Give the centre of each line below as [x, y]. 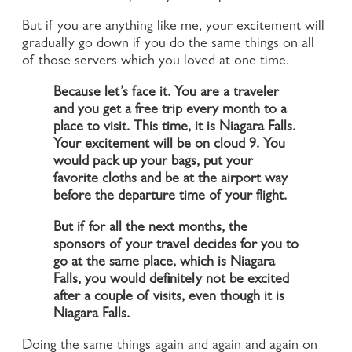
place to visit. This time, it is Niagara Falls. [174, 128]
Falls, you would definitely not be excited [171, 280]
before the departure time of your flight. [170, 197]
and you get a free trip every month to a [170, 110]
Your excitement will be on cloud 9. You [169, 145]
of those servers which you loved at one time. [156, 62]
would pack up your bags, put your [153, 162]
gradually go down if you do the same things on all [168, 44]
